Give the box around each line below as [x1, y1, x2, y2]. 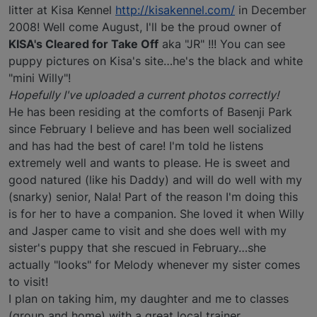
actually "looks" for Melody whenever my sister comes [8, 257, 300, 272]
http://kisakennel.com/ [115, 2, 235, 17]
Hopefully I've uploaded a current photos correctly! [8, 87, 279, 102]
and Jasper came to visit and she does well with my [8, 223, 287, 238]
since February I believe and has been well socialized [8, 121, 292, 136]
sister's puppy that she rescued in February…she [8, 240, 266, 255]
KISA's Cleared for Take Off [8, 36, 158, 51]
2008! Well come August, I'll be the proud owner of [8, 19, 282, 34]
